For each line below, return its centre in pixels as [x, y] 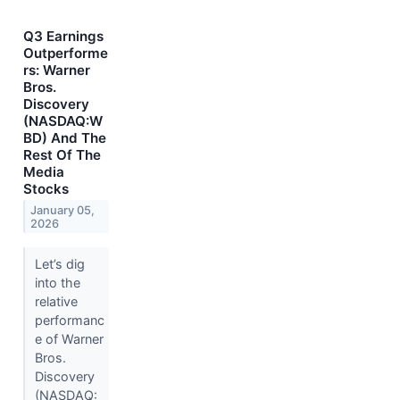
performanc [69, 320]
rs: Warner [57, 70]
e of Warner [69, 338]
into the [57, 282]
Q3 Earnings [63, 36]
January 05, [63, 210]
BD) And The [65, 137]
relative [56, 301]
